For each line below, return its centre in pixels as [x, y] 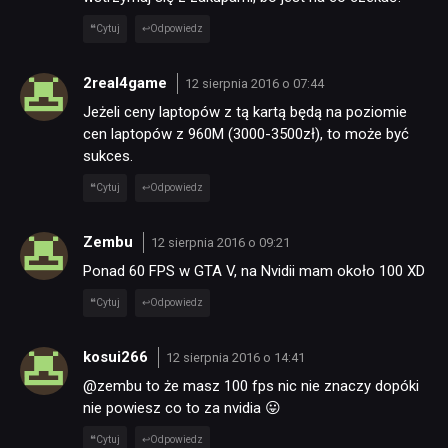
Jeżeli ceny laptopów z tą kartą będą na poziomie [245, 112]
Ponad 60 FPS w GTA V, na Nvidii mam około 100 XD [254, 271]
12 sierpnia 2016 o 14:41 [235, 357]
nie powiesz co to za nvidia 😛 [182, 408]
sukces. [108, 156]
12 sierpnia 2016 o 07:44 [254, 83]
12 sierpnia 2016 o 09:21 [220, 242]
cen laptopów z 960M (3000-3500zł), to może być [246, 134]
